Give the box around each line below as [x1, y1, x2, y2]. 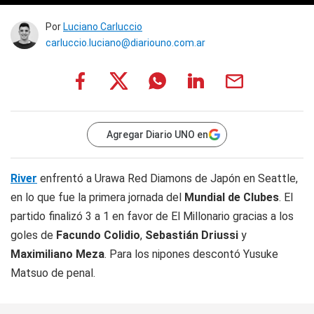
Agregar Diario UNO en [107, 129, 208, 140]
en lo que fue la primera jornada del [11, 191, 184, 204]
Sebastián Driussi [145, 228, 238, 242]
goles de [11, 228, 56, 242]
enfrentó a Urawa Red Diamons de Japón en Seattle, [37, 172, 298, 185]
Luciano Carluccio [63, 21, 142, 32]
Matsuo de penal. [11, 266, 95, 280]
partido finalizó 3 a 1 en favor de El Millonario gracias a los [11, 210, 294, 223]
